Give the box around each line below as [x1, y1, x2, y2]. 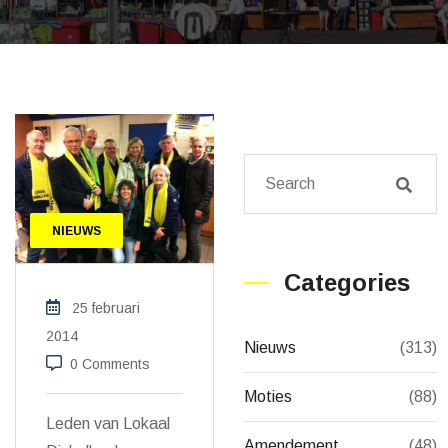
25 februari [72, 300, 140, 317]
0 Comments [70, 356, 150, 373]
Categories [284, 269, 410, 296]
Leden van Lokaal [46, 415, 170, 433]
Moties [244, 388, 292, 405]
